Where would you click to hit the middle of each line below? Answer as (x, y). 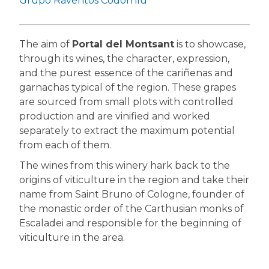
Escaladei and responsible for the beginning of (130, 223)
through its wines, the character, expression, (124, 58)
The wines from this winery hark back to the (125, 165)
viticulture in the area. (72, 237)
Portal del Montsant (123, 44)
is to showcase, (210, 44)
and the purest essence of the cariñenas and (126, 73)
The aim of (46, 44)
